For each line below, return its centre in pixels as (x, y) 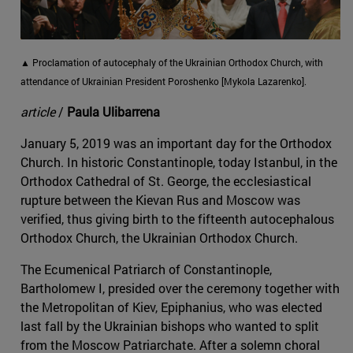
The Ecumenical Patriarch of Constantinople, (146, 269)
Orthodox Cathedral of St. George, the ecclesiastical (166, 180)
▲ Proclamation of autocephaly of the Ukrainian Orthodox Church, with (172, 62)
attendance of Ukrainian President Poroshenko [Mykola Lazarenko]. (163, 81)
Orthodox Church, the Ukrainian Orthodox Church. (159, 237)
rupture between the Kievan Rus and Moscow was (160, 199)
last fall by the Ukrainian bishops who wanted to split (170, 325)
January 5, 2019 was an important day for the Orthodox (176, 143)
